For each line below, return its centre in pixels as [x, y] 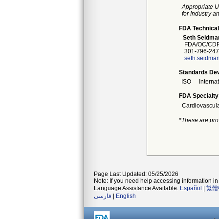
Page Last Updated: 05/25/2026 [136, 174]
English [126, 196]
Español [191, 188]
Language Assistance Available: [137, 188]
